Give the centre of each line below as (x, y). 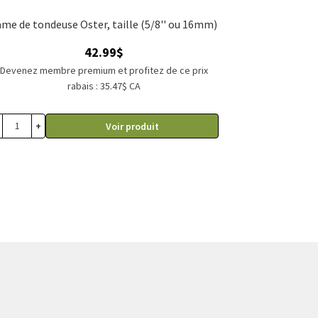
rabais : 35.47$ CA (104, 86)
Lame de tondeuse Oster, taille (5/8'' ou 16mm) (179, 24)
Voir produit (132, 127)
